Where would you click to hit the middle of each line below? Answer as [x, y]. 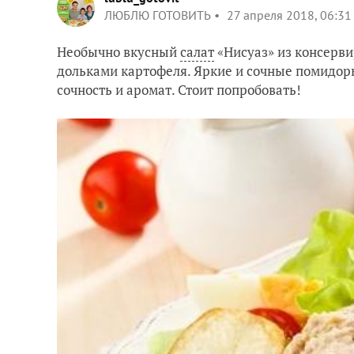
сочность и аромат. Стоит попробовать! [179, 90]
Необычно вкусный [119, 52]
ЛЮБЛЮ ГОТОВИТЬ [158, 15]
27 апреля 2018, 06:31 [289, 15]
